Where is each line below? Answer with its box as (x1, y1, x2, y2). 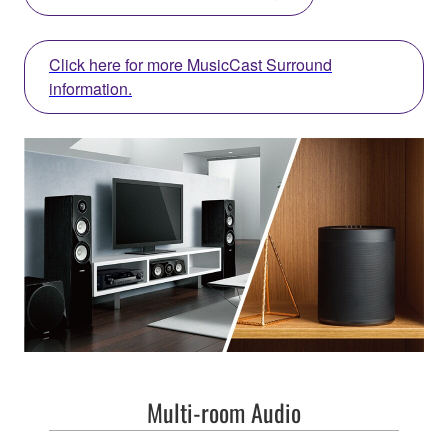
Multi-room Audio (147, 394, 301, 431)
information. (49, 77, 132, 101)
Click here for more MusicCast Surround (49, 53, 332, 77)
